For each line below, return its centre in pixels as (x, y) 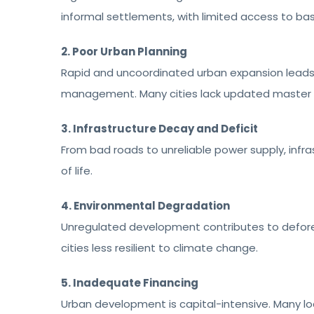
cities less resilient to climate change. (159, 248)
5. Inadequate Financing (130, 283)
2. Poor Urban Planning (124, 52)
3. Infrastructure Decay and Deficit (159, 129)
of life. (77, 171)
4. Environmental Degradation (145, 206)
